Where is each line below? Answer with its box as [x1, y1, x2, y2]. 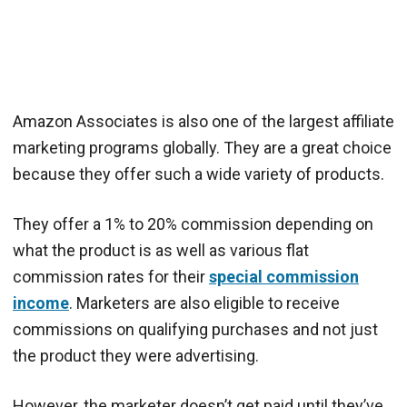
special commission [209, 267, 359, 287]
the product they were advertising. [13, 346, 259, 366]
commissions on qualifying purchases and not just [13, 320, 378, 340]
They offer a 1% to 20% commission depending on [13, 214, 373, 234]
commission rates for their [13, 267, 209, 287]
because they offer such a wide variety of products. [13, 164, 384, 184]
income [13, 293, 69, 313]
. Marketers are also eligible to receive [69, 293, 340, 313]
